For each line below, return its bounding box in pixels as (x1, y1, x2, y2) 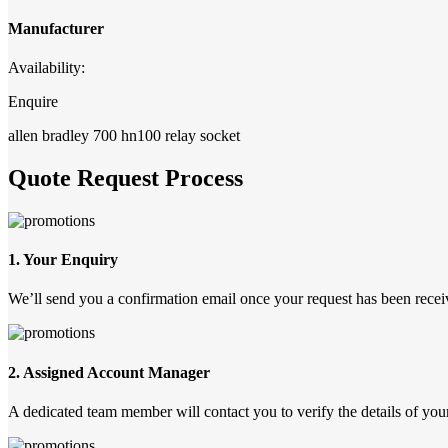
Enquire (8, 93, 58, 111)
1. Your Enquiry (8, 251, 118, 269)
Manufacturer (8, 19, 104, 37)
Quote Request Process (8, 165, 243, 192)
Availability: (8, 59, 85, 77)
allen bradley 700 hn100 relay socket (8, 127, 240, 145)
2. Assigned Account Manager (8, 363, 210, 381)
